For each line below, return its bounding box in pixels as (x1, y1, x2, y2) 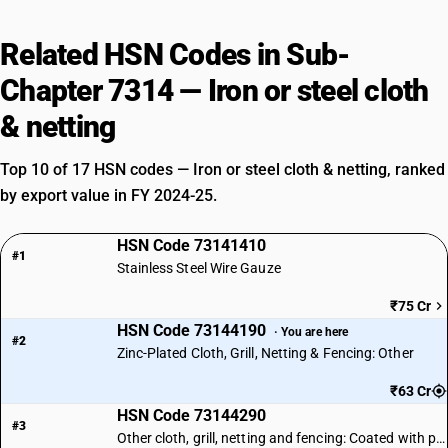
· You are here (273, 324, 349, 339)
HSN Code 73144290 (116, 406, 266, 425)
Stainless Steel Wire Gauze (116, 260, 281, 276)
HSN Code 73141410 (116, 236, 266, 255)
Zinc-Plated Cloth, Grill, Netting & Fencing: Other (116, 345, 414, 361)
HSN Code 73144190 (116, 321, 270, 340)
